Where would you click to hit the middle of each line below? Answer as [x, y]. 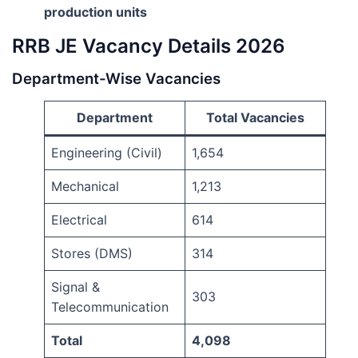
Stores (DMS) [92, 254]
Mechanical [85, 187]
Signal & [76, 287]
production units [95, 12]
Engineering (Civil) [107, 153]
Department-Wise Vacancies [116, 79]
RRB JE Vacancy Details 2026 [149, 46]
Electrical [79, 220]
